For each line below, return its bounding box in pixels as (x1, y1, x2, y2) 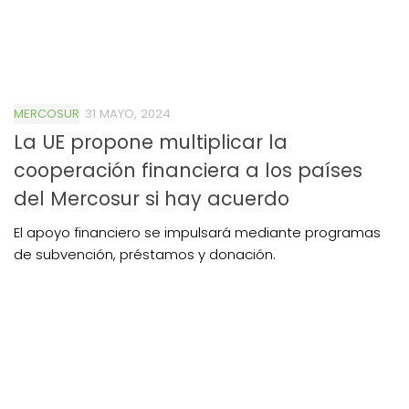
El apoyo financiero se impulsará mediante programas (14, 222, 381, 242)
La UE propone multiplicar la (14, 128, 288, 155)
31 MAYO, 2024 (85, 104, 171, 122)
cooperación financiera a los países (14, 156, 362, 184)
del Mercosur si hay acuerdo (14, 184, 289, 212)
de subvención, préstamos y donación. (14, 244, 276, 264)
